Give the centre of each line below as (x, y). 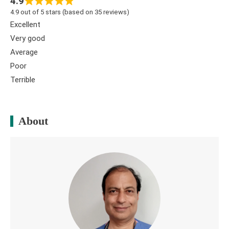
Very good (28, 38)
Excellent (25, 24)
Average (24, 52)
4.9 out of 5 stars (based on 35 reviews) (70, 12)
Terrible (23, 79)
